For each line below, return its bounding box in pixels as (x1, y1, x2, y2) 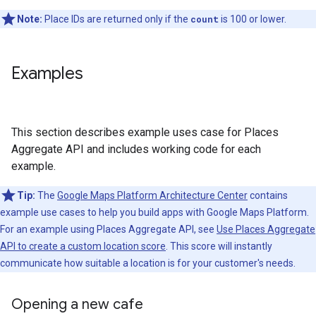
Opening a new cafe (11, 296, 143, 313)
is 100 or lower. (219, 13, 286, 25)
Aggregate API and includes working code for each (11, 142, 261, 156)
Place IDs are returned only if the (42, 13, 190, 25)
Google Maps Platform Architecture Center (57, 190, 248, 201)
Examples (11, 63, 83, 84)
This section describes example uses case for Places (11, 126, 279, 139)
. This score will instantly (166, 241, 272, 252)
